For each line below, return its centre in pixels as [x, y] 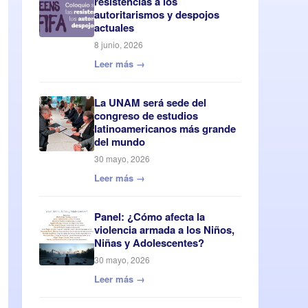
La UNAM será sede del [151, 103]
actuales [114, 28]
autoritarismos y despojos [157, 15]
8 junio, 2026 [119, 45]
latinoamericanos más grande [165, 129]
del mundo [120, 142]
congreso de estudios [146, 116]
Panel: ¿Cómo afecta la [150, 217]
